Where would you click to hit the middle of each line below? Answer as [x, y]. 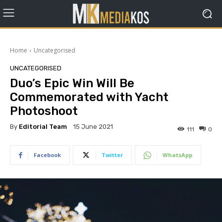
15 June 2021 [93, 127]
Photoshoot [44, 111]
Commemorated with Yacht [89, 97]
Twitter [112, 155]
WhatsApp [177, 155]
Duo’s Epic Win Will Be [72, 83]
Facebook [47, 155]
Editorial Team [43, 126]
